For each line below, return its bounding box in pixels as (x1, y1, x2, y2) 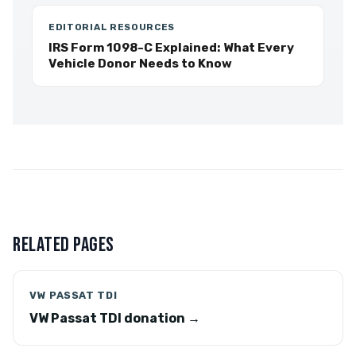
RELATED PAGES (13, 233, 114, 257)
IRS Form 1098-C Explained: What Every (48, 41, 294, 55)
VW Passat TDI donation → (29, 311, 200, 326)
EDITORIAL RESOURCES (48, 21, 176, 33)
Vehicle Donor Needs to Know (48, 56, 232, 71)
